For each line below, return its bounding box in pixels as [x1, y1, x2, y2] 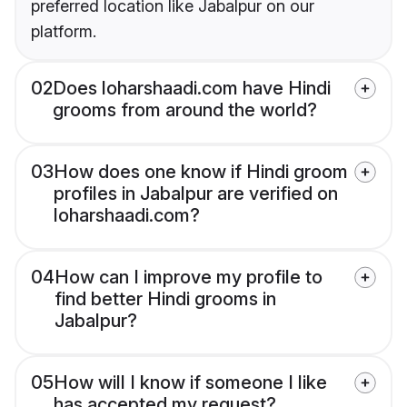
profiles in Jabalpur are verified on [54, 183, 338, 205]
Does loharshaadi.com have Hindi [53, 77, 331, 100]
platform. [31, 22, 96, 42]
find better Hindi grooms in [55, 288, 276, 311]
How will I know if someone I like [54, 372, 327, 394]
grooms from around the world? [53, 99, 317, 122]
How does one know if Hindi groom [54, 161, 348, 184]
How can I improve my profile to [55, 266, 323, 289]
